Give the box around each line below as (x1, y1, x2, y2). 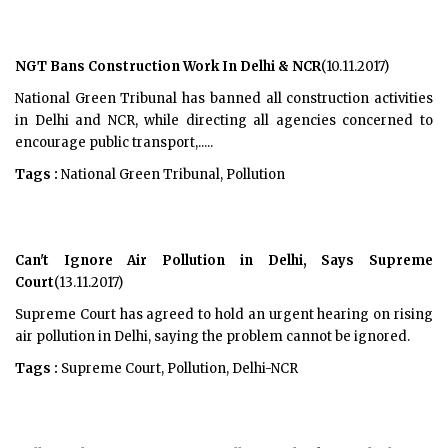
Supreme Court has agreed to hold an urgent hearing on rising (15, 306, 433, 323)
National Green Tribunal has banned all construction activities (15, 90, 433, 107)
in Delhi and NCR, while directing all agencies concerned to (15, 112, 433, 129)
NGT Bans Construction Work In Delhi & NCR (15, 58, 321, 75)
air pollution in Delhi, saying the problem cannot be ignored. (15, 328, 410, 345)
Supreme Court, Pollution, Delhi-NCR (58, 360, 298, 377)
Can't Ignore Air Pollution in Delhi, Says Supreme (15, 252, 433, 269)
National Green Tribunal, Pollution (58, 166, 285, 183)
